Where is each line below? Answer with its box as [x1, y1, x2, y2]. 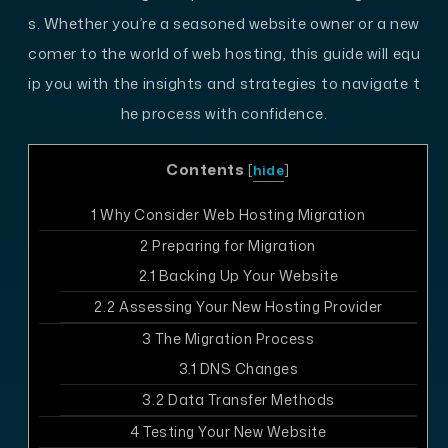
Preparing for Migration [148, 236, 316, 256]
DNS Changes [196, 359, 299, 379]
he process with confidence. [120, 102, 328, 124]
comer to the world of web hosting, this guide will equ [28, 42, 420, 64]
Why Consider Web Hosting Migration [96, 205, 365, 225]
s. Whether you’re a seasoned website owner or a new [28, 12, 420, 34]
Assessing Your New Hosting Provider [115, 297, 383, 317]
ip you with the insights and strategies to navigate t [28, 72, 420, 94]
